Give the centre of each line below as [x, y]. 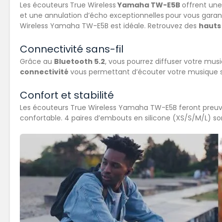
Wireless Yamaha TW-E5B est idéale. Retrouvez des [109, 26]
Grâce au [37, 62]
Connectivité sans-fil [72, 49]
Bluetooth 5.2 [80, 62]
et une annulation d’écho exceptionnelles [92, 16]
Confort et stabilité [67, 95]
